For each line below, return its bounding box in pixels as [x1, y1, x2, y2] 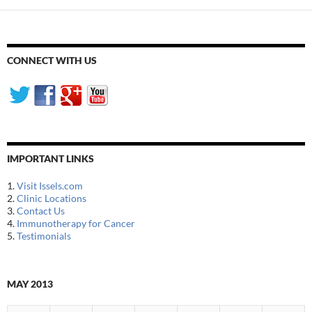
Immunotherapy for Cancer [17, 217, 135, 230]
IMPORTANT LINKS [7, 153, 94, 165]
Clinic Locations [17, 192, 86, 205]
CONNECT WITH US [7, 54, 97, 67]
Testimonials [17, 230, 71, 242]
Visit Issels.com [17, 180, 83, 192]
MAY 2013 [7, 278, 53, 290]
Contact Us [17, 205, 65, 217]
